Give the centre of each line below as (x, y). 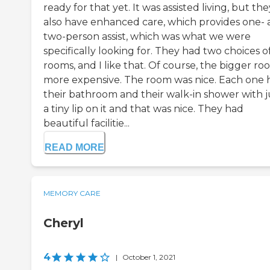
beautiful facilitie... (86, 124)
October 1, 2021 (149, 257)
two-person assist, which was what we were (147, 37)
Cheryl (64, 223)
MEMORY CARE (72, 193)
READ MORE (74, 148)
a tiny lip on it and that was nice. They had (143, 109)
